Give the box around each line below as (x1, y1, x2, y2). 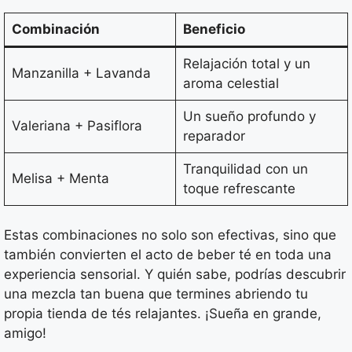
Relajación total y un (182, 55, 310, 71)
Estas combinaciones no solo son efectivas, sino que (4, 227, 336, 244)
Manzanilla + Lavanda (11, 64, 151, 81)
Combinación (11, 20, 100, 37)
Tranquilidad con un (182, 160, 308, 177)
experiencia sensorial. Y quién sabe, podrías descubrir (4, 266, 346, 283)
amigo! (4, 325, 46, 342)
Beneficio (182, 20, 245, 37)
